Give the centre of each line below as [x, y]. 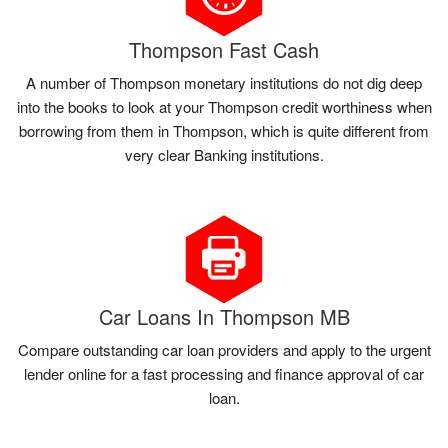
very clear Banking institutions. [224, 154]
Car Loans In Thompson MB [224, 316]
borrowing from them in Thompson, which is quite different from [224, 130]
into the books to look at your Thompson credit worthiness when [224, 106]
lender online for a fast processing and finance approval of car [224, 373]
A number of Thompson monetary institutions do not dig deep [224, 82]
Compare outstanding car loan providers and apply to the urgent [224, 349]
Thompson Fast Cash [224, 49]
